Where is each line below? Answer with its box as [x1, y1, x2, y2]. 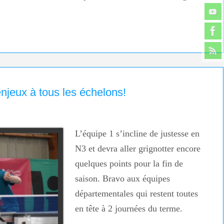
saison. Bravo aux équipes [74, 173, 170, 184]
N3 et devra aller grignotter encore [74, 143, 200, 154]
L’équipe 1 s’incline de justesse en [74, 128, 199, 139]
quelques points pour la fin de [74, 158, 183, 169]
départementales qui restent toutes [74, 188, 198, 199]
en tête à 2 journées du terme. [74, 203, 182, 214]
